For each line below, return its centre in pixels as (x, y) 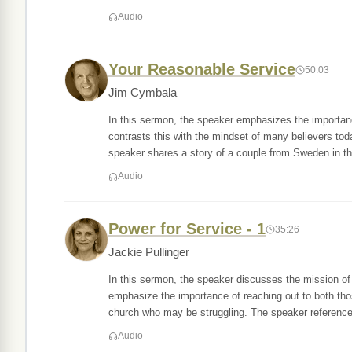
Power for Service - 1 (187, 229)
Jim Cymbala (143, 93)
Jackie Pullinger (149, 252)
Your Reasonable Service (202, 69)
